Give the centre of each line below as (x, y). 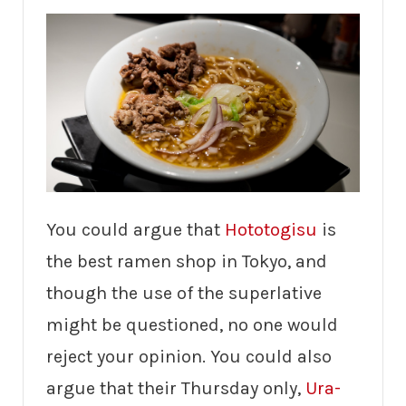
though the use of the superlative (184, 294)
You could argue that (135, 230)
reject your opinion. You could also (189, 357)
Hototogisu (271, 230)
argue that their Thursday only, (176, 389)
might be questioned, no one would (192, 325)
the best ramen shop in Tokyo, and (187, 262)
